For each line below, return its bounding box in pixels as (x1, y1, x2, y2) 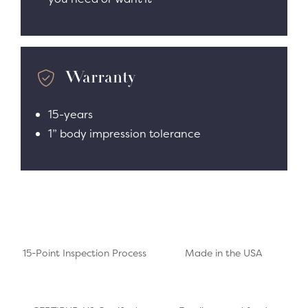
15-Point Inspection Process (23, 245, 147, 259)
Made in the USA (184, 245, 262, 259)
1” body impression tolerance (48, 125, 201, 141)
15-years (48, 106, 93, 122)
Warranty (65, 69, 135, 87)
